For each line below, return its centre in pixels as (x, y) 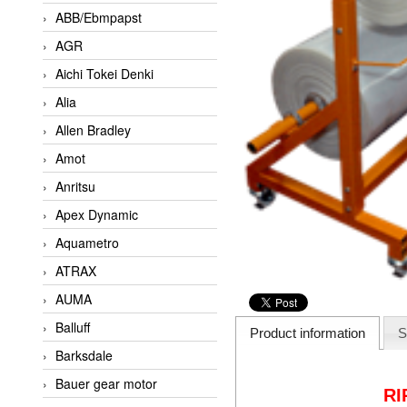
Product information (308, 333)
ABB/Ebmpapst (99, 17)
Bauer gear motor (106, 383)
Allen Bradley (93, 129)
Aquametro (87, 242)
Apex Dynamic (97, 214)
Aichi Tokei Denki (104, 73)
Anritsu (75, 186)
